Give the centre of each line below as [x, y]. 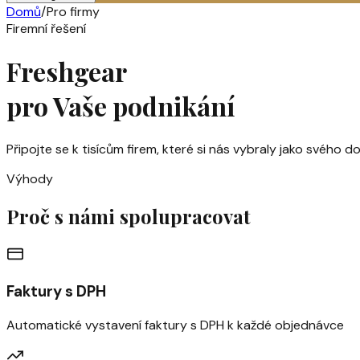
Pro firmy [73, 12]
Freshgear [67, 72]
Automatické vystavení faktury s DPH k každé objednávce [175, 325]
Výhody [30, 178]
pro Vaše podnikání [121, 106]
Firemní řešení [46, 29]
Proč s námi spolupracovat [129, 216]
